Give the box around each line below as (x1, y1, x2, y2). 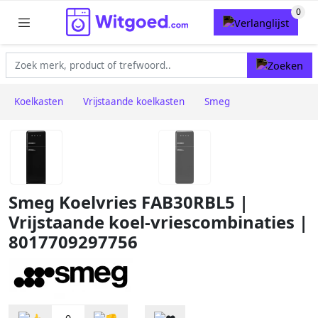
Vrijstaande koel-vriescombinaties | (9, 211, 308, 234)
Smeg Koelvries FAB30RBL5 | (9, 191, 248, 214)
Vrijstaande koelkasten (83, 95, 185, 109)
